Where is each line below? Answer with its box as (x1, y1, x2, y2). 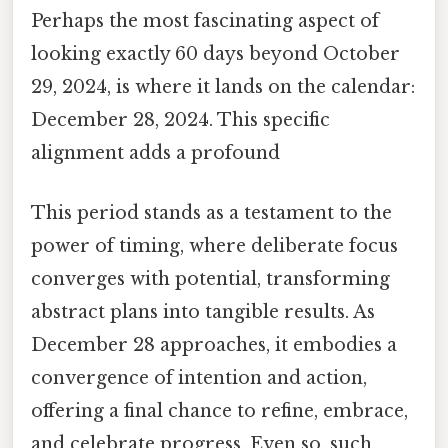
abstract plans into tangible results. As (31, 300, 375, 323)
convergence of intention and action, (31, 366, 367, 389)
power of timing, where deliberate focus (31, 234, 398, 257)
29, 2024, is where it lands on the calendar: (31, 76, 415, 99)
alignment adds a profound (31, 142, 280, 165)
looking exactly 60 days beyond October (31, 43, 400, 66)
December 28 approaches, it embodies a (31, 333, 397, 356)
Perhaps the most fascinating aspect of (31, 10, 379, 33)
